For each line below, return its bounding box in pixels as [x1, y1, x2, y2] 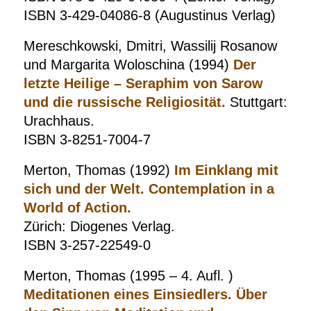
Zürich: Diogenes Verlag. [23, 219, 175, 234]
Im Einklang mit [174, 162, 278, 178]
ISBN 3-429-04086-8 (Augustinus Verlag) [23, 8, 276, 23]
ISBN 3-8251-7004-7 [23, 132, 151, 147]
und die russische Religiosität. [23, 94, 226, 110]
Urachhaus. [23, 113, 94, 128]
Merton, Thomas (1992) [23, 162, 174, 178]
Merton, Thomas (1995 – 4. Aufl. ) [23, 268, 233, 283]
